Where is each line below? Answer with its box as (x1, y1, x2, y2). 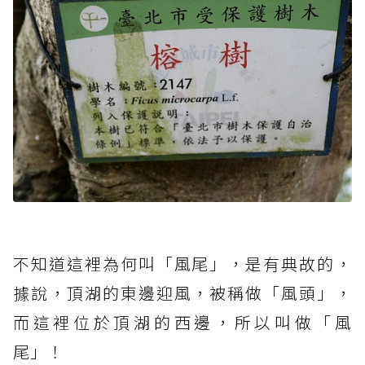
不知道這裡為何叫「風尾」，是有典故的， (13, 251, 352, 275)
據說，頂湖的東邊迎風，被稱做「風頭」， (13, 280, 352, 305)
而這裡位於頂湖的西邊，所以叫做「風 (13, 310, 352, 334)
